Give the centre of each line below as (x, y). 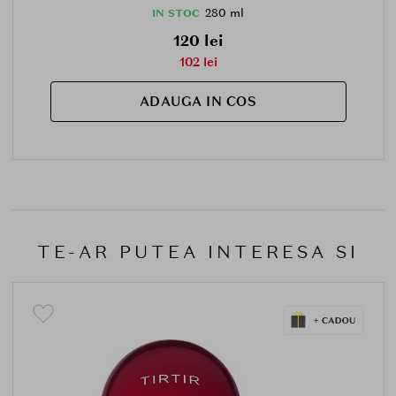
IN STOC (176, 14)
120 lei (198, 41)
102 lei (198, 62)
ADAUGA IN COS (198, 102)
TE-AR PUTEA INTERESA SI (198, 251)
